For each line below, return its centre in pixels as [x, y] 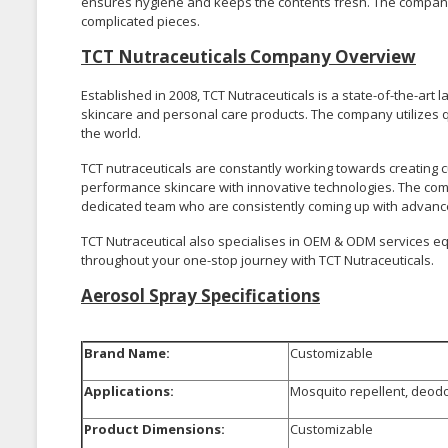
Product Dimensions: [154, 428]
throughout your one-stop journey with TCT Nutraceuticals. [257, 259]
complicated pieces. [140, 20]
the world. [111, 132]
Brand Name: [127, 352]
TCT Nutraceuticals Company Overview [248, 56]
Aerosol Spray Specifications [200, 295]
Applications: [129, 390]
